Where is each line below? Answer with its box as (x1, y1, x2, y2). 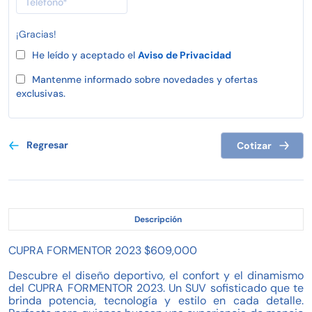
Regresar (26, 138, 68, 151)
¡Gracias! (16, 27, 56, 40)
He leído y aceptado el (32, 48, 138, 61)
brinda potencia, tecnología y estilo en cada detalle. (8, 292, 304, 308)
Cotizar (236, 139, 272, 152)
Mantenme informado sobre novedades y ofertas (32, 72, 258, 86)
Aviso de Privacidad (138, 48, 231, 61)
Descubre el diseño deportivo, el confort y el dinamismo (8, 267, 304, 283)
